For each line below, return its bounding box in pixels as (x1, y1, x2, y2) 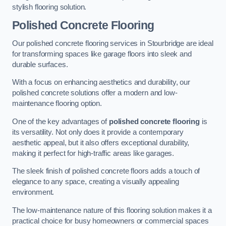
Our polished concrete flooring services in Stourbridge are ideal (12, 39, 213, 47)
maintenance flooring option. (12, 99, 102, 108)
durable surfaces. (12, 60, 68, 69)
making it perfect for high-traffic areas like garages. (12, 149, 175, 157)
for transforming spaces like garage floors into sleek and (12, 49, 192, 58)
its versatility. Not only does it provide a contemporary (12, 128, 184, 136)
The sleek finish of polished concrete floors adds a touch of (12, 167, 200, 176)
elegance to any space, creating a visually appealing (12, 178, 179, 186)
